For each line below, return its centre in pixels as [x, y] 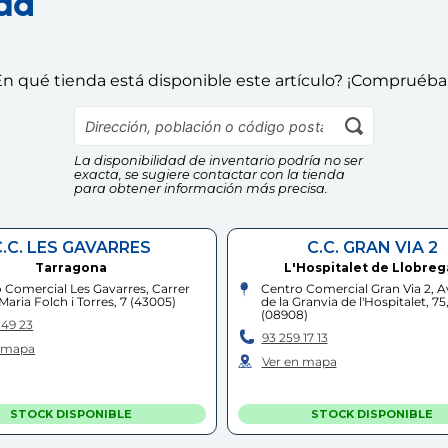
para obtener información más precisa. [201, 189]
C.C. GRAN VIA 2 [372, 248]
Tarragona [70, 268]
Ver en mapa [299, 362]
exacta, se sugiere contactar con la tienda [209, 175]
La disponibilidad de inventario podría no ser [218, 161]
